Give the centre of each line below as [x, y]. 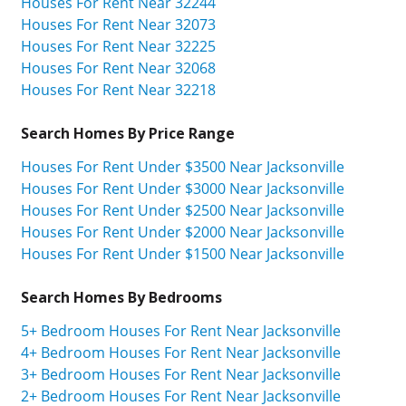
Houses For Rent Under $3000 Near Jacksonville [183, 188]
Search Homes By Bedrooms [121, 297]
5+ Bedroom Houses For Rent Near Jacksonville [181, 330]
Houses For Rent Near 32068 [118, 68]
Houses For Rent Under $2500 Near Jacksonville [183, 210]
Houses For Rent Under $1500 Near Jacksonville [183, 253]
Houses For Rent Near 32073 [118, 24]
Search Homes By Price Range [128, 133]
